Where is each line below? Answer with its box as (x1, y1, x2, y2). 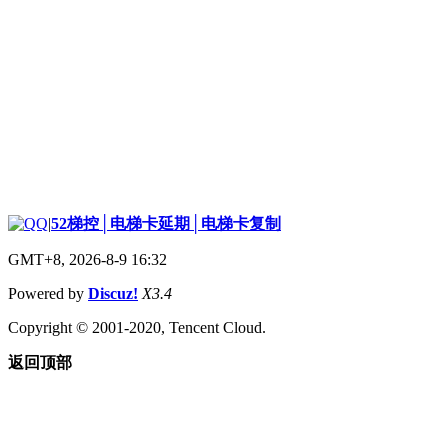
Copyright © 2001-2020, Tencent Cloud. (8, 318, 266, 336)
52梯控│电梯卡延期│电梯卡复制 (51, 214, 281, 232)
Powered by (8, 284, 88, 302)
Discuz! (88, 284, 138, 302)
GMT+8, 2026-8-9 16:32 (8, 250, 167, 268)
